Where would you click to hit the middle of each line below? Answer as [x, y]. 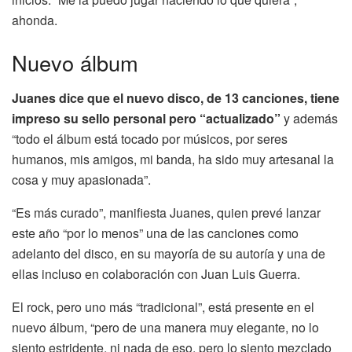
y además [309, 118]
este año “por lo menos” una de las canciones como [155, 233]
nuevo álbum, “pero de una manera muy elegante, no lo [165, 327]
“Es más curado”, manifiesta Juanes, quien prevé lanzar [166, 212]
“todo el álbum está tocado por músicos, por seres [150, 138]
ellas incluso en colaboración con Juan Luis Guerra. [156, 273]
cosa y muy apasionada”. [81, 179]
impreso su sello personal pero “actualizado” [146, 118]
